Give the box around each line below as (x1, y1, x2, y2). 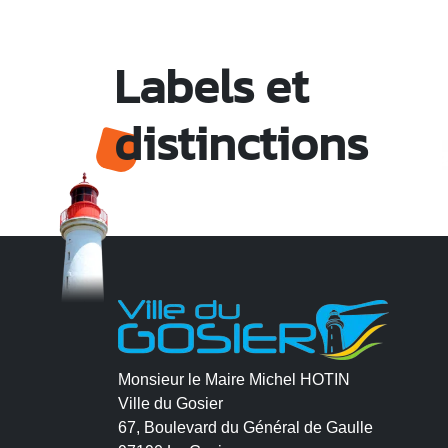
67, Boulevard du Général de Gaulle (118, 419, 373, 437)
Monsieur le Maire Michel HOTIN (118, 371, 350, 389)
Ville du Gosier (118, 395, 223, 413)
